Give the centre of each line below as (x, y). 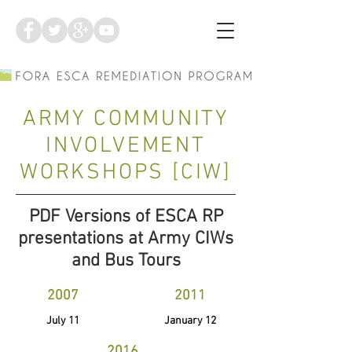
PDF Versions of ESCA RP (126, 217)
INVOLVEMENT (126, 146)
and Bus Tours (126, 261)
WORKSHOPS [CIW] (125, 173)
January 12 (190, 321)
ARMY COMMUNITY (126, 119)
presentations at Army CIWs (126, 239)
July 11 (62, 321)
